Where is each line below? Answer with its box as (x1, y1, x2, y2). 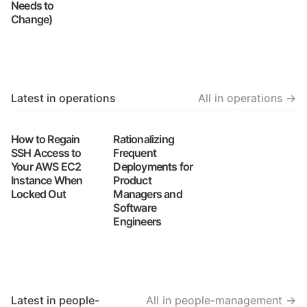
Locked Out (11, 187, 66, 201)
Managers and (113, 187, 182, 201)
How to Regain (11, 132, 80, 146)
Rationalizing (113, 132, 174, 146)
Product (113, 173, 151, 187)
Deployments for (113, 160, 193, 173)
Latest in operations (11, 91, 116, 105)
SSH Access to (11, 146, 82, 160)
